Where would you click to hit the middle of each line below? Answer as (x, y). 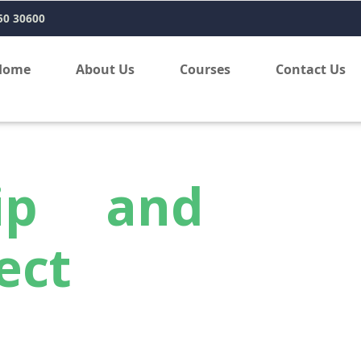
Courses (205, 69)
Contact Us (310, 69)
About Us (105, 69)
